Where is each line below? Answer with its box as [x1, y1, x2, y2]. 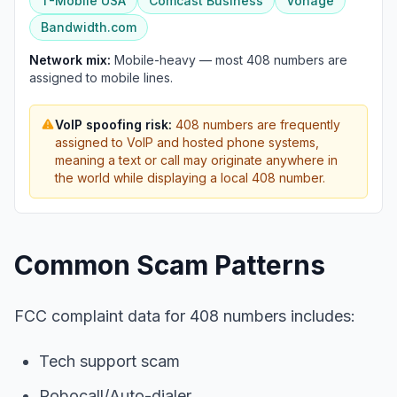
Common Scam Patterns [14, 249, 325, 281]
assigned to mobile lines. [29, 70, 173, 85]
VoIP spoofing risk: [55, 117, 172, 132]
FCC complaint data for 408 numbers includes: [14, 307, 355, 325]
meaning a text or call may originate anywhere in [55, 152, 338, 167]
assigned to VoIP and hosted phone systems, [55, 135, 319, 150]
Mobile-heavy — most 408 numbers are [111, 52, 347, 67]
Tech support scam [39, 352, 180, 370]
